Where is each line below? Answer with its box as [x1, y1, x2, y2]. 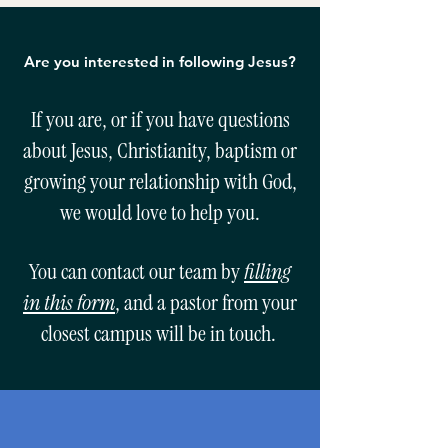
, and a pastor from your [115, 288, 297, 317]
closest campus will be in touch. [40, 319, 280, 348]
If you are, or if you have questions [30, 105, 290, 134]
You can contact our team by [29, 257, 244, 286]
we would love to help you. [60, 198, 260, 227]
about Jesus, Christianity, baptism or [23, 136, 297, 165]
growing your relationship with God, [23, 167, 297, 196]
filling [244, 257, 291, 286]
